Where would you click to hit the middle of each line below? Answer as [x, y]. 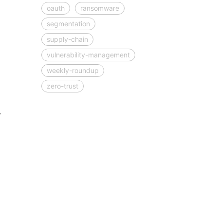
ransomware [100, 8]
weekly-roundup [73, 71]
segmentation [68, 24]
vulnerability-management [88, 55]
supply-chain [67, 39]
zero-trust [62, 86]
